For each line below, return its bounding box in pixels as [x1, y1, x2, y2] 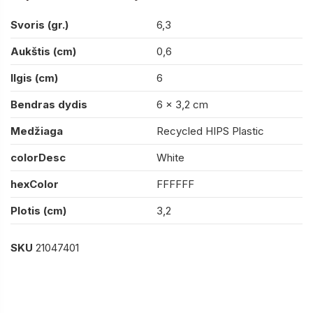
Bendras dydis [10, 97, 87, 111]
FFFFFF [156, 177, 194, 191]
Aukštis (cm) [10, 44, 76, 58]
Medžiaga [10, 124, 63, 138]
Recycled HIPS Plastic [156, 124, 264, 138]
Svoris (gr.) [10, 17, 68, 31]
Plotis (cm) [10, 203, 66, 217]
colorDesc [10, 150, 66, 164]
